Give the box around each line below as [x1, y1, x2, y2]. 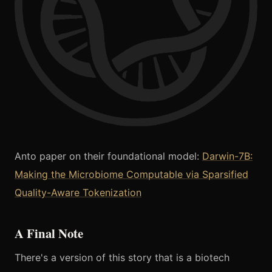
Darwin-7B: [202, 150, 253, 163]
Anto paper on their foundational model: [15, 150, 202, 163]
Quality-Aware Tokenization [15, 186, 141, 199]
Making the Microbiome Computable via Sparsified [15, 168, 248, 181]
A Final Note [15, 224, 83, 243]
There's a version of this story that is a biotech [15, 251, 229, 264]
